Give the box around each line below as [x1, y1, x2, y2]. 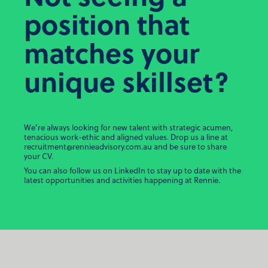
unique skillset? [24, 69, 229, 100]
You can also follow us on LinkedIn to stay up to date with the [24, 166, 241, 176]
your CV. [24, 152, 53, 162]
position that [24, 12, 190, 43]
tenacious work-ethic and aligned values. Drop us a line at [24, 133, 228, 142]
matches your [24, 41, 199, 72]
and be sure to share [152, 142, 227, 152]
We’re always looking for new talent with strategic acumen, [24, 123, 233, 133]
